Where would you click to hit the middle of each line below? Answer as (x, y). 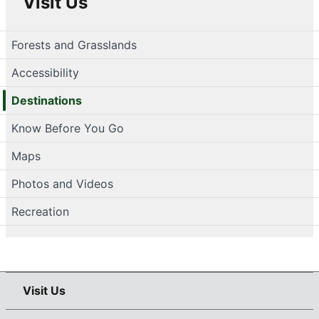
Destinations (47, 100)
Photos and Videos (62, 183)
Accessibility (45, 72)
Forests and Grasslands (74, 45)
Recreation (40, 211)
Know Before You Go (68, 128)
